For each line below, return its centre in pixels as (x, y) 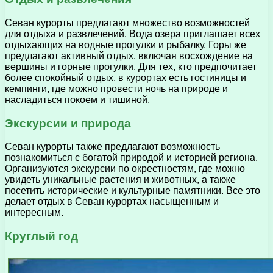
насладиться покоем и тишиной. (77, 99)
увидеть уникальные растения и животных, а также (120, 180)
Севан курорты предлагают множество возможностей (127, 23)
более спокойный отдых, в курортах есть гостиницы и (126, 77)
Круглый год (41, 236)
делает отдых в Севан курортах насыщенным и (112, 202)
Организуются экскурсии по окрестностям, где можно (125, 169)
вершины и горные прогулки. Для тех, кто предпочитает (131, 66)
